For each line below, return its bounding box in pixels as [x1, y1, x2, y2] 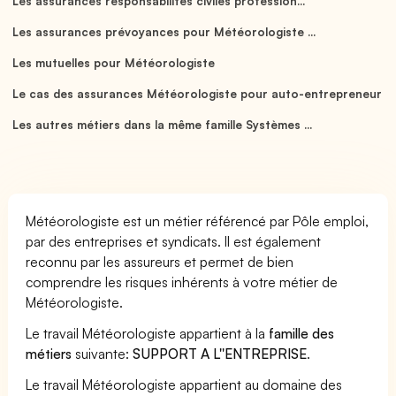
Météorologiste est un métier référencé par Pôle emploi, [26, 211, 369, 230]
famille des [269, 324, 335, 342]
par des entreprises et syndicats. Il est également [26, 232, 322, 250]
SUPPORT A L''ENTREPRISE [133, 344, 308, 362]
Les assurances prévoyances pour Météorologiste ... [11, 24, 316, 39]
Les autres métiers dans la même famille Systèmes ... [11, 117, 313, 132]
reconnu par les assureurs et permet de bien [26, 252, 294, 270]
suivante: [72, 344, 133, 362]
